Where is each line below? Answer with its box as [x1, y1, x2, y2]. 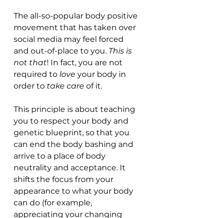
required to [14, 70, 59, 79]
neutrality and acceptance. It [14, 163, 127, 173]
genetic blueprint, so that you [14, 128, 131, 138]
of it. [84, 81, 104, 91]
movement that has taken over [14, 23, 138, 33]
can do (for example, [14, 198, 94, 208]
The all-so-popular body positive [14, 11, 140, 21]
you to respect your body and [14, 116, 130, 126]
